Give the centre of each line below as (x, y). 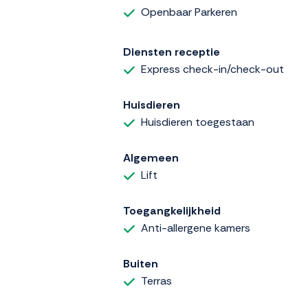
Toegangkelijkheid (172, 210)
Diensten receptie (172, 52)
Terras (156, 280)
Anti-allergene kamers (196, 228)
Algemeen (151, 157)
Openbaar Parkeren (189, 12)
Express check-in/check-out (212, 69)
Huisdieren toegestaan (198, 122)
